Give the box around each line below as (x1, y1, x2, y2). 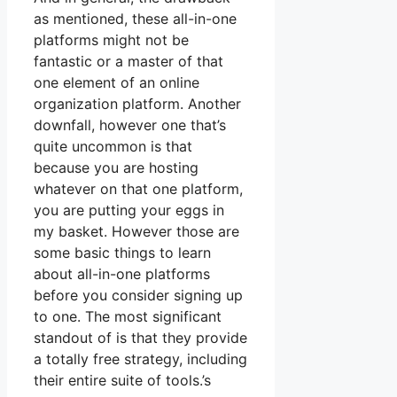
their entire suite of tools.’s (34, 371, 211, 390)
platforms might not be (34, 31, 189, 50)
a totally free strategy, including (34, 350, 247, 369)
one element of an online (34, 74, 199, 92)
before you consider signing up (34, 286, 243, 305)
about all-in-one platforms (34, 265, 210, 284)
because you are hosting (34, 159, 198, 177)
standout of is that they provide (34, 329, 247, 347)
